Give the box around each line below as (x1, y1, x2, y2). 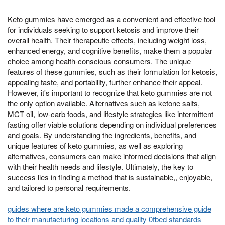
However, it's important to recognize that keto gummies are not (8, 87, 212, 98)
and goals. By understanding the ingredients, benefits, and (8, 129, 196, 140)
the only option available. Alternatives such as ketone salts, (8, 97, 200, 108)
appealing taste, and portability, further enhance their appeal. (8, 76, 202, 87)
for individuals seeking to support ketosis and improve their (8, 24, 199, 35)
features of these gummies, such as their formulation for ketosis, (8, 66, 217, 77)
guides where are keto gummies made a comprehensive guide (8, 203, 211, 214)
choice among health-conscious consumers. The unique (8, 55, 191, 66)
